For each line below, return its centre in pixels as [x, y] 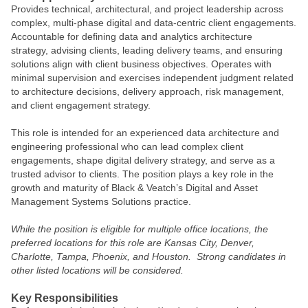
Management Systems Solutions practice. [102, 201]
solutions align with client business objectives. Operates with [141, 64]
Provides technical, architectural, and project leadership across [147, 9]
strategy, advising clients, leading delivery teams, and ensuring [147, 50]
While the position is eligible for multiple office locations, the [140, 229]
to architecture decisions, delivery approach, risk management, [147, 91]
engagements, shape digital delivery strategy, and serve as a [143, 160]
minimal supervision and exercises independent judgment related [152, 78]
